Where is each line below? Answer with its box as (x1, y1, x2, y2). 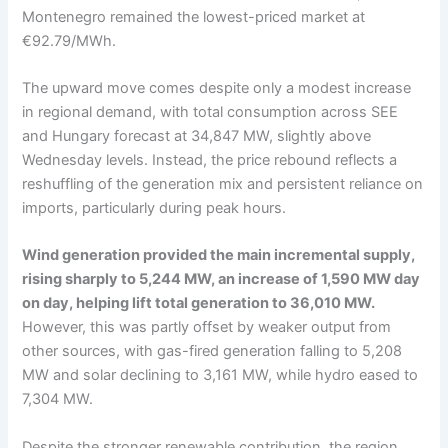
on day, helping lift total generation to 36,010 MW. (22, 294, 376, 313)
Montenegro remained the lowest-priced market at (22, 7, 366, 26)
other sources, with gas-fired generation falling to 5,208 (22, 342, 403, 361)
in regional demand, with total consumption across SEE (22, 102, 399, 121)
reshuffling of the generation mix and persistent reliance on (22, 174, 424, 193)
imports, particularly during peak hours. (22, 198, 287, 217)
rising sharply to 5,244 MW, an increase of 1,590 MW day (22, 270, 421, 289)
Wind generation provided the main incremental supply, (22, 246, 416, 265)
